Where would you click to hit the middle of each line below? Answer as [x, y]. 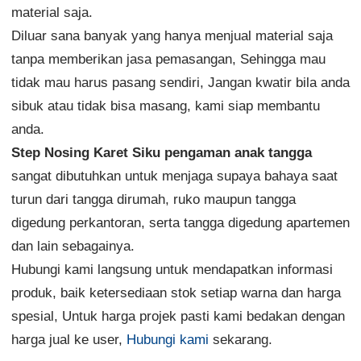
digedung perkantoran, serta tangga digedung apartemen [180, 223]
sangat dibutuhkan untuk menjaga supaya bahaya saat [174, 176]
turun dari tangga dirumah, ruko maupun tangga [153, 200]
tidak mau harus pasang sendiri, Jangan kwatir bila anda [180, 83]
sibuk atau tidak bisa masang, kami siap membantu [165, 106]
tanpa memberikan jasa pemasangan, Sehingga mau [168, 60]
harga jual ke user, [68, 340]
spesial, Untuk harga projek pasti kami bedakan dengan [178, 317]
